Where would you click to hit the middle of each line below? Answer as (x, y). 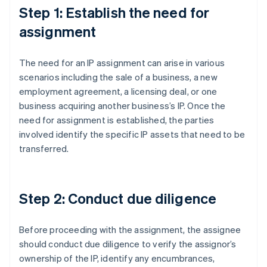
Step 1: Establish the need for (114, 13)
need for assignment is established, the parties (117, 120)
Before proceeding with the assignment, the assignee (130, 230)
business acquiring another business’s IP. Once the (122, 106)
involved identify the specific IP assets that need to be (132, 134)
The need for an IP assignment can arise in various (122, 63)
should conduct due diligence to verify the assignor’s (128, 244)
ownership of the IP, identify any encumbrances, (117, 258)
